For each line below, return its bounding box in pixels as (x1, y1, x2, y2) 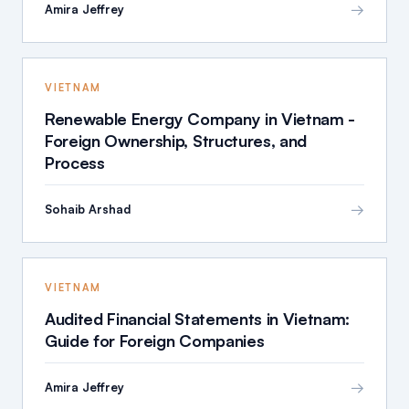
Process (45, 152, 105, 173)
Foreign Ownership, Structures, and (45, 131, 307, 152)
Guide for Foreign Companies (45, 330, 265, 351)
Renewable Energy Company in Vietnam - (45, 109, 356, 130)
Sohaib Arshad (45, 201, 131, 216)
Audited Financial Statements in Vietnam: (45, 309, 351, 330)
